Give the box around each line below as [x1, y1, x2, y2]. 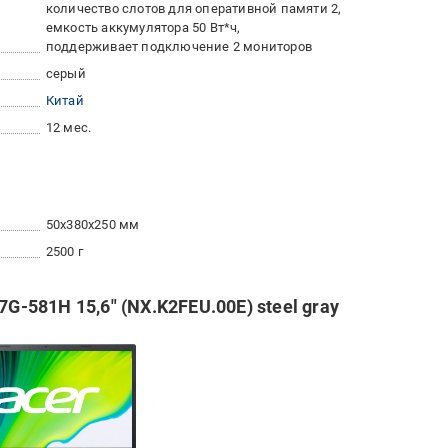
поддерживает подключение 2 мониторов [45, 39, 313, 55]
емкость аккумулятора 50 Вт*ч [45, 20, 238, 36]
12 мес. [45, 120, 92, 136]
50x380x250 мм [45, 217, 140, 233]
